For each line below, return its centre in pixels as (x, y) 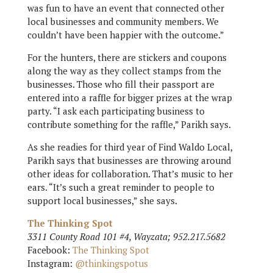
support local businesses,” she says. (102, 201)
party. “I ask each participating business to (116, 111)
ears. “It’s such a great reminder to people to (121, 187)
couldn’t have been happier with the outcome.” (126, 35)
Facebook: (50, 250)
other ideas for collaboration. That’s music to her (130, 174)
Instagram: (51, 264)
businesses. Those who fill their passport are (121, 84)
